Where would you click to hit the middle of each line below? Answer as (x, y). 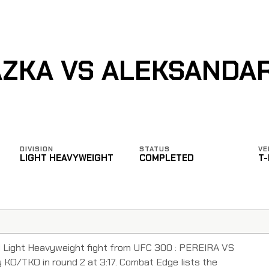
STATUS (154, 149)
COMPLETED (166, 158)
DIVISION (36, 149)
